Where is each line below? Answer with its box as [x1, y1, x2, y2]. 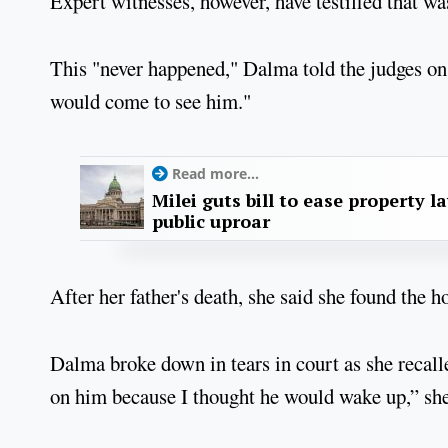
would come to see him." [50, 86, 251, 115]
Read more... [172, 164, 259, 184]
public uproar [152, 209, 270, 234]
